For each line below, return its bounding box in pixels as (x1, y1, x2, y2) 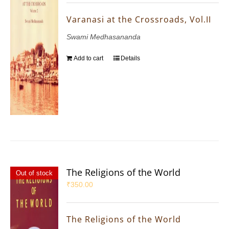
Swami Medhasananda (66, 33, 141, 41)
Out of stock (15, 169, 53, 177)
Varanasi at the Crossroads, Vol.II (66, 14, 212, 26)
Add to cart (74, 55, 104, 62)
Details (121, 55, 141, 62)
